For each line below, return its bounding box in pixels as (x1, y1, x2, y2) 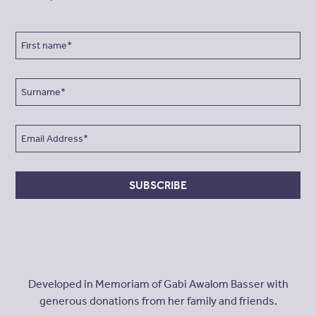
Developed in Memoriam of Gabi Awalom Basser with (28, 276, 288, 291)
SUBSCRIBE (129, 178, 187, 192)
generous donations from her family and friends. (39, 293, 277, 308)
